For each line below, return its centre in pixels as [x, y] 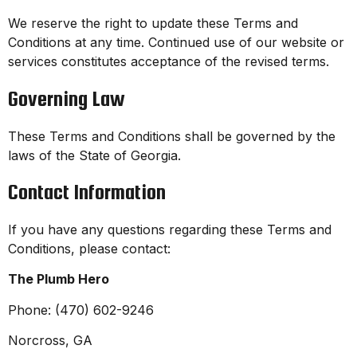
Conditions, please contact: [89, 249]
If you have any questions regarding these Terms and [170, 230]
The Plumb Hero [59, 279]
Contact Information [87, 192]
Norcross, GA [50, 341]
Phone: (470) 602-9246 [81, 310]
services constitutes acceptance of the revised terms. [169, 62]
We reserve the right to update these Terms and [153, 24]
